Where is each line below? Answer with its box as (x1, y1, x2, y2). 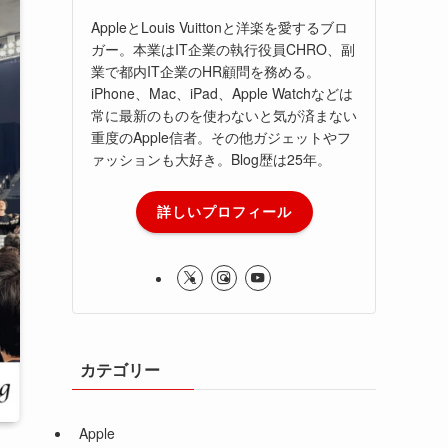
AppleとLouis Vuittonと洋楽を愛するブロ (91, 16, 348, 37)
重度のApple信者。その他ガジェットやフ (91, 126, 351, 147)
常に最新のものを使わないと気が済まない (91, 104, 357, 125)
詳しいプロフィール (156, 201, 292, 222)
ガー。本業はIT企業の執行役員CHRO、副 (91, 38, 355, 59)
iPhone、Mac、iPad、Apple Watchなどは (91, 82, 353, 103)
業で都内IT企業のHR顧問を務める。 (91, 60, 320, 81)
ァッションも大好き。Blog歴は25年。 (91, 148, 331, 169)
